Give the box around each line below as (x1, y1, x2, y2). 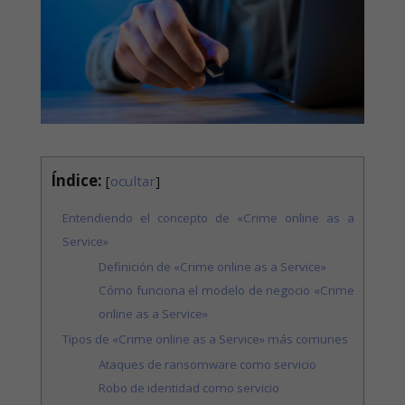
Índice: (50, 169, 102, 191)
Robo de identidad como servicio (99, 380, 280, 397)
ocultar (109, 171, 155, 190)
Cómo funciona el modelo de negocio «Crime (99, 282, 354, 299)
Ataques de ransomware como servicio (99, 356, 317, 373)
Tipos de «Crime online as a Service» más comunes (62, 331, 349, 348)
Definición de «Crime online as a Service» (99, 259, 327, 276)
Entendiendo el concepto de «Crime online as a (62, 210, 354, 227)
